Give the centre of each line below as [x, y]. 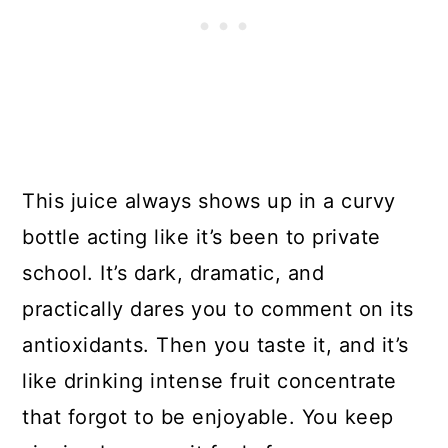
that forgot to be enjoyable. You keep [208, 416]
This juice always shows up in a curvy [209, 200]
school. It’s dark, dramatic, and [173, 272]
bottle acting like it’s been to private [201, 236]
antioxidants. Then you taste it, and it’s [215, 344]
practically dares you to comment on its [218, 308]
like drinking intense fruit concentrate [209, 380]
